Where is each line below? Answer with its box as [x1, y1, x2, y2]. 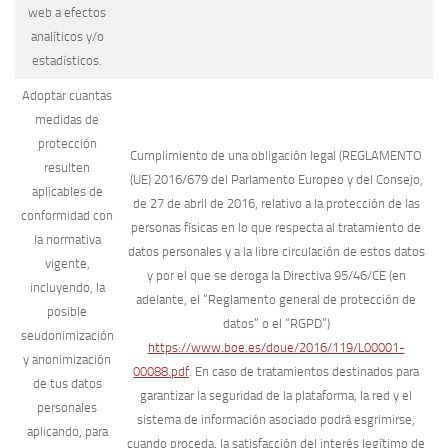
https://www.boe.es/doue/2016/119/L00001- [147, 340, 405, 355]
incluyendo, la [29, 280, 105, 295]
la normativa [33, 232, 101, 247]
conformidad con [21, 208, 113, 223]
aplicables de [31, 184, 103, 199]
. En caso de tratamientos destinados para [189, 364, 419, 379]
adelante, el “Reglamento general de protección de [136, 292, 416, 307]
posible [47, 304, 87, 319]
